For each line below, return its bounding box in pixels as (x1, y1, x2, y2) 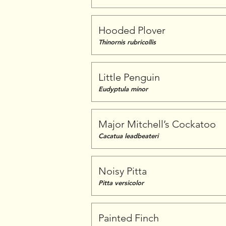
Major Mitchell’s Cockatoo (98, 118, 216, 130)
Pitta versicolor (98, 179, 144, 187)
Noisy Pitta (98, 165, 147, 177)
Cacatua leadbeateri (98, 132, 158, 140)
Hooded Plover (98, 24, 165, 36)
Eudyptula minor (98, 85, 148, 93)
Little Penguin (98, 71, 160, 83)
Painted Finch (98, 212, 159, 224)
